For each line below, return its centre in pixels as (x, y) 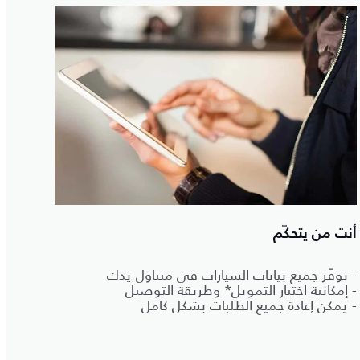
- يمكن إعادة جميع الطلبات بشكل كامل (249, 306)
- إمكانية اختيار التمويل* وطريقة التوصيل (241, 290)
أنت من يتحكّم (315, 234)
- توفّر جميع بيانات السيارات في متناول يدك (232, 275)
